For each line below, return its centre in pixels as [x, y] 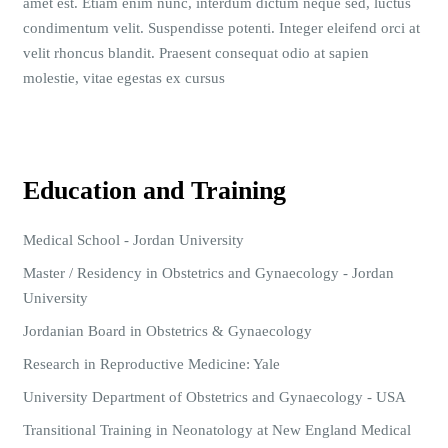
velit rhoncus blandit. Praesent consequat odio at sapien [196, 53]
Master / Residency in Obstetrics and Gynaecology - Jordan [208, 273]
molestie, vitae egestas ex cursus [124, 78]
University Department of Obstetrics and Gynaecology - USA [214, 397]
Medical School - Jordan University [133, 240]
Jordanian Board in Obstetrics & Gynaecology [167, 331]
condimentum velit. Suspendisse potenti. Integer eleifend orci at [221, 28]
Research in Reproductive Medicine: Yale [151, 364]
